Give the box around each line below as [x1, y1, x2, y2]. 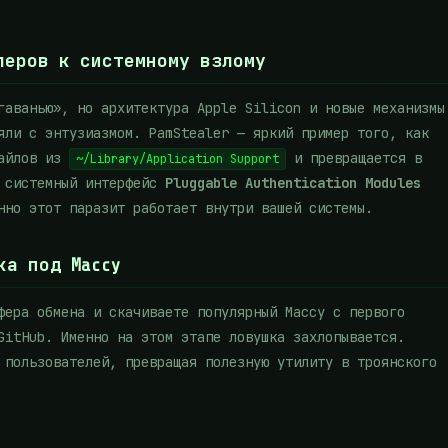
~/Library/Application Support [76, 151, 279, 167]
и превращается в [286, 149, 422, 167]
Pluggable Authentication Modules [165, 174, 421, 192]
